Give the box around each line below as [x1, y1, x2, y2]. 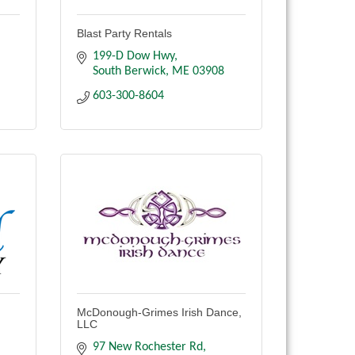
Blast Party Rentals [77, 27, 172, 40]
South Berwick [93, 65, 166, 78]
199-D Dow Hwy [93, 50, 174, 63]
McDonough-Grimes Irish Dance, [77, 306, 242, 319]
